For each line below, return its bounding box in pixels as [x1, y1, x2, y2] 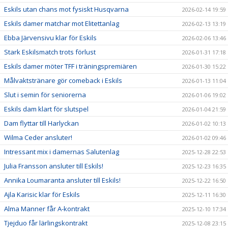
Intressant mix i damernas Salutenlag [4, 147, 119, 156]
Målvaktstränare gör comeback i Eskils [4, 75, 122, 85]
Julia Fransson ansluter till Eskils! [4, 161, 103, 170]
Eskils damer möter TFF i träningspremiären [4, 61, 137, 71]
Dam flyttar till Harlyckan [4, 118, 79, 128]
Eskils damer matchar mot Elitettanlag [4, 18, 119, 28]
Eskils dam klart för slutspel [4, 104, 89, 113]
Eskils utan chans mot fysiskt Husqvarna [4, 4, 129, 14]
